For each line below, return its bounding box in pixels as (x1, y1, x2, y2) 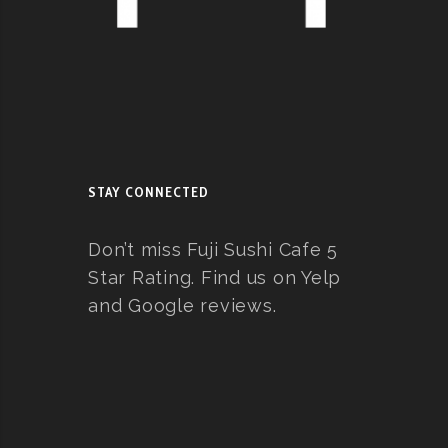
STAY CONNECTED (88, 183, 209, 202)
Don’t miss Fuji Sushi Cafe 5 (88, 239, 338, 261)
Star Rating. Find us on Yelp (88, 267, 341, 289)
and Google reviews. (88, 295, 277, 317)
